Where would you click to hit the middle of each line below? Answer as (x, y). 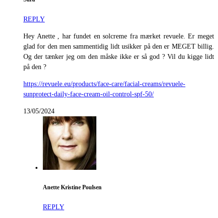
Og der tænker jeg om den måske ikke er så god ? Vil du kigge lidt (119, 57)
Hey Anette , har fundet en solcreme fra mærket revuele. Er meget (119, 36)
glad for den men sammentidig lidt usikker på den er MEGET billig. (119, 47)
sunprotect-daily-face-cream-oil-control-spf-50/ (89, 94)
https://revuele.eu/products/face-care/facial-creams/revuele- (104, 84)
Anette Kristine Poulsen (72, 187)
